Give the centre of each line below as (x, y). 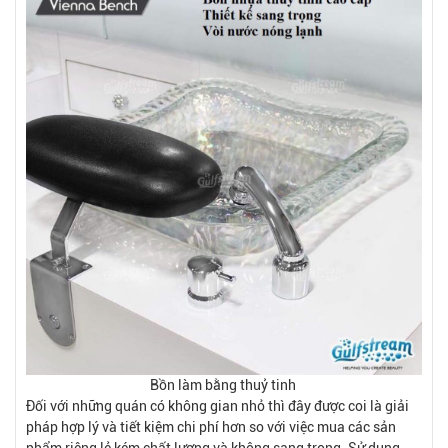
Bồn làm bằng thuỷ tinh (224, 384)
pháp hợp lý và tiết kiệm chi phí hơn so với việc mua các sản (211, 426)
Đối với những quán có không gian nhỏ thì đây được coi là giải (217, 405)
